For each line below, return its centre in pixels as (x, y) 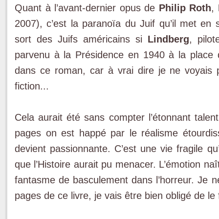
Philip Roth (185, 8)
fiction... (32, 86)
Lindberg (168, 39)
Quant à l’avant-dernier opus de (87, 8)
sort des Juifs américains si (81, 39)
